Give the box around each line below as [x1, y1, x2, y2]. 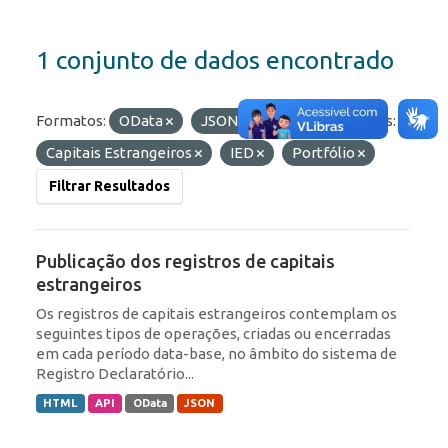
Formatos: [36, 112, 106, 130]
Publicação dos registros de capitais [36, 251, 335, 272]
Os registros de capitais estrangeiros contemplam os [36, 305, 397, 323]
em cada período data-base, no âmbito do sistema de [36, 345, 397, 363]
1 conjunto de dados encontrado [36, 46, 394, 75]
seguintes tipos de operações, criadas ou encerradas [36, 325, 391, 343]
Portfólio [292, 144, 358, 162]
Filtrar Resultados [49, 178, 170, 195]
